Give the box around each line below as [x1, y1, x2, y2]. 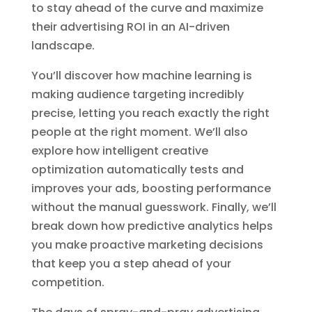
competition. [31, 274, 104, 290]
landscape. [31, 37, 95, 54]
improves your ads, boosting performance [31, 180, 271, 196]
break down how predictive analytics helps [31, 217, 273, 234]
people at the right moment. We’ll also [31, 123, 248, 140]
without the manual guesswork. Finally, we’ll [31, 198, 276, 215]
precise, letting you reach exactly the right [31, 104, 270, 121]
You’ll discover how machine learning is [31, 67, 252, 84]
